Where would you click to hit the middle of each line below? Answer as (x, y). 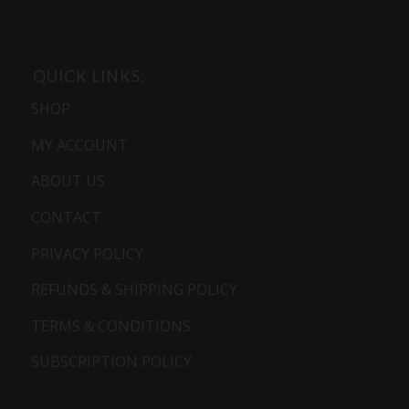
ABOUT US (68, 181)
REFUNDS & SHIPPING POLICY (134, 290)
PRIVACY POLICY (87, 253)
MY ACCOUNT (79, 145)
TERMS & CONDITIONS (110, 325)
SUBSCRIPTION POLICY (111, 362)
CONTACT (66, 218)
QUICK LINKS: (89, 76)
